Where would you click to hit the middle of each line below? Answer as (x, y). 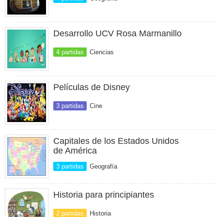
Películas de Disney (92, 87)
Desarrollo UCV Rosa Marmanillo (117, 33)
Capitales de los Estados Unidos (116, 141)
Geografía (103, 166)
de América (75, 151)
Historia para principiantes (104, 195)
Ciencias (102, 52)
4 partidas (70, 52)
